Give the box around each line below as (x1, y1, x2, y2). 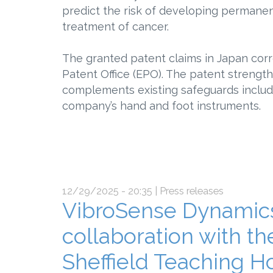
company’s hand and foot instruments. (62, 99, 261, 113)
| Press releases (152, 185, 224, 197)
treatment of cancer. (62, 20, 169, 34)
